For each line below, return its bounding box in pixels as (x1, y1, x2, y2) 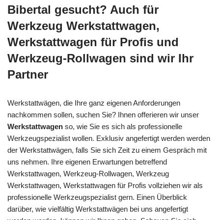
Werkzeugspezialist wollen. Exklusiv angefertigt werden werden (7, 134, 210, 142)
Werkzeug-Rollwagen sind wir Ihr (7, 51, 193, 65)
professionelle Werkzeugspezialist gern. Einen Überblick (7, 192, 187, 201)
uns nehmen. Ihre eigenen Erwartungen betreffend (7, 157, 167, 166)
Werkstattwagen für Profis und (7, 35, 179, 49)
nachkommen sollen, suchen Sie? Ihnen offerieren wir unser (7, 110, 199, 119)
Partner (7, 67, 48, 81)
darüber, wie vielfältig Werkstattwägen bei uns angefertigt (7, 204, 188, 213)
